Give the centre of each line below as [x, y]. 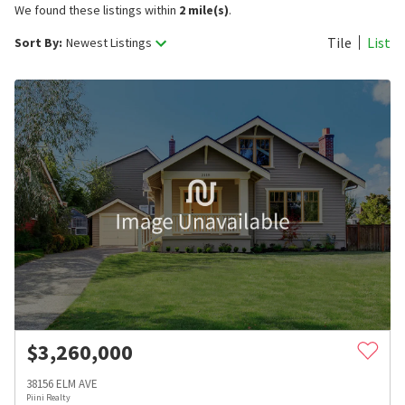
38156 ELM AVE [62, 384]
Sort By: [38, 42]
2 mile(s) [204, 10]
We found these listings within [97, 10]
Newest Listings [109, 42]
